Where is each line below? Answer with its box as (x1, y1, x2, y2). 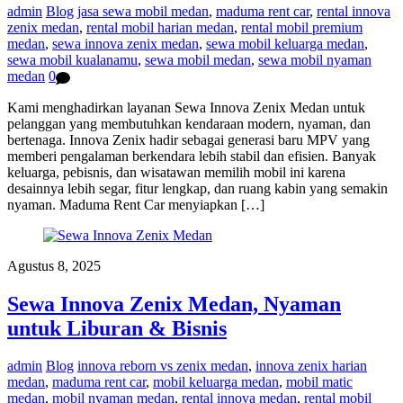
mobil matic (286, 374, 353, 390)
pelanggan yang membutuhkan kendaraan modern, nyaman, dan (7, 115, 371, 131)
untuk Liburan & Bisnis (7, 316, 227, 340)
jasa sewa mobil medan (77, 4, 209, 20)
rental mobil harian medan (86, 20, 234, 36)
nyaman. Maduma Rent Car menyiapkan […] (7, 196, 264, 212)
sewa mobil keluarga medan (206, 36, 364, 52)
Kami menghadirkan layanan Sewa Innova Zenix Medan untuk (7, 99, 365, 115)
